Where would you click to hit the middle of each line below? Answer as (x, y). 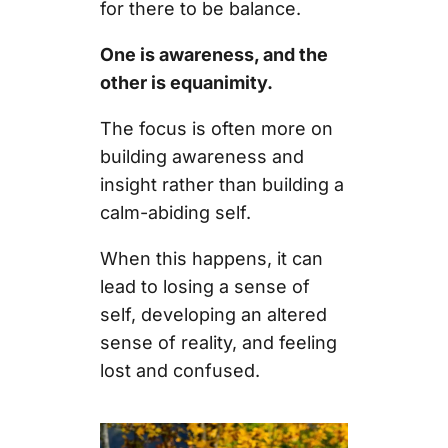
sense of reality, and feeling (218, 342)
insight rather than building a (221, 184)
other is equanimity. (188, 82)
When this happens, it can (211, 258)
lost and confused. (179, 370)
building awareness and (201, 156)
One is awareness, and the (213, 54)
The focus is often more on (216, 128)
